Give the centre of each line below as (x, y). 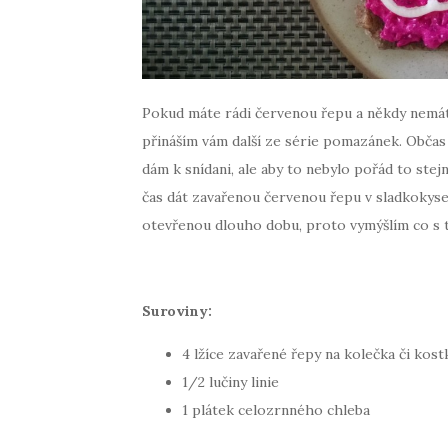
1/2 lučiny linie (230, 381)
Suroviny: (177, 310)
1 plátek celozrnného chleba (276, 409)
